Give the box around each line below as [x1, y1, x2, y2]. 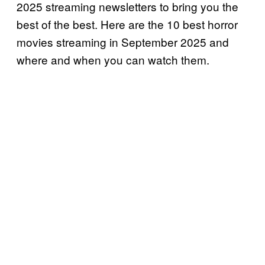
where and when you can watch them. [17, 51, 209, 67]
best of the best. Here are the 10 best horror [17, 15, 238, 32]
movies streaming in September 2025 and [17, 33, 229, 50]
